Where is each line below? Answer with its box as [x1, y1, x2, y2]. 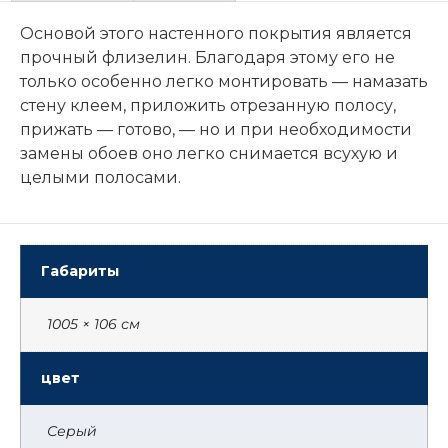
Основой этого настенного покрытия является [20, 23, 412, 43]
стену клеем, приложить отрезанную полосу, [20, 95, 396, 115]
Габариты [41, 261, 119, 280]
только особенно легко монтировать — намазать [20, 71, 428, 91]
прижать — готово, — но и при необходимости [20, 119, 412, 139]
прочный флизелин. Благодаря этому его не [20, 47, 395, 67]
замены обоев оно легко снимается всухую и [20, 143, 398, 163]
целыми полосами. [20, 167, 181, 187]
